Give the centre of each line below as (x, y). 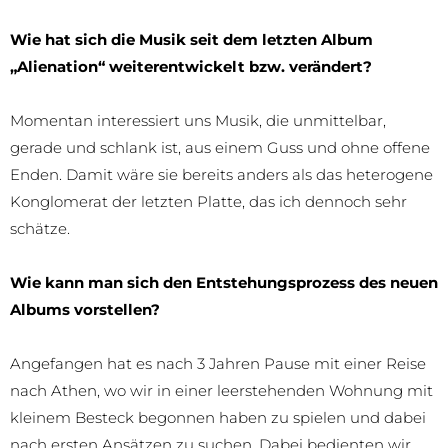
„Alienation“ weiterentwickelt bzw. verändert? (191, 66)
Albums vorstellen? (85, 309)
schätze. (40, 228)
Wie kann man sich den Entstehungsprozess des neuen (224, 282)
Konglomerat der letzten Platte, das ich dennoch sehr (208, 201)
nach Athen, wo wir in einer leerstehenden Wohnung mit (221, 390)
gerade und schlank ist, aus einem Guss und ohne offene (220, 147)
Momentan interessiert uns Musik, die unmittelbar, (198, 120)
